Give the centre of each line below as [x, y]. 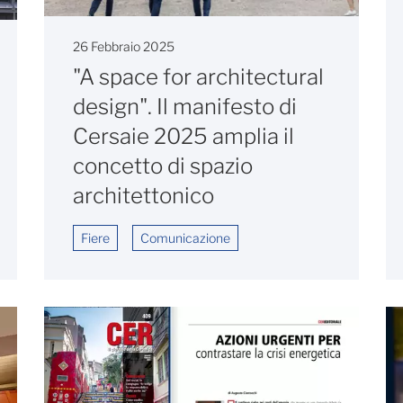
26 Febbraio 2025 [124, 46]
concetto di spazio [163, 166]
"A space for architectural [198, 76]
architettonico [143, 195]
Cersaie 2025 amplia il [184, 136]
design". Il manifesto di [185, 106]
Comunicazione [185, 237]
